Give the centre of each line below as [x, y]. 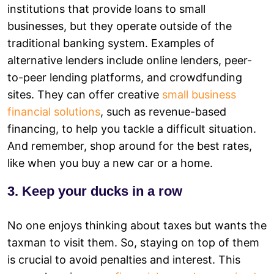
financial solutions [54, 111]
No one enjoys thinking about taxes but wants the [137, 225]
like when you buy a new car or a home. [110, 163]
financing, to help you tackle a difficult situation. [132, 128]
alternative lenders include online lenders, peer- [130, 60]
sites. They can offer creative [85, 94]
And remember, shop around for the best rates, [130, 146]
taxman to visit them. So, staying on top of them [133, 242]
